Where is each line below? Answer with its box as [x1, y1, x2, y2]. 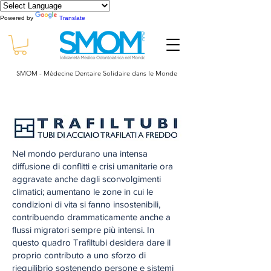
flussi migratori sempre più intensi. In [12, 224, 154, 235]
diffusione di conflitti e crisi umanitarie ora [12, 160, 173, 171]
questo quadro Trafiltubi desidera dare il [12, 237, 171, 247]
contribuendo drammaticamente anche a [12, 211, 171, 222]
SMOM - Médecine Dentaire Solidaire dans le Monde [16, 68, 177, 77]
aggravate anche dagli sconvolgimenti [12, 173, 161, 184]
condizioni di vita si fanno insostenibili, [12, 198, 160, 209]
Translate [59, 15, 85, 21]
